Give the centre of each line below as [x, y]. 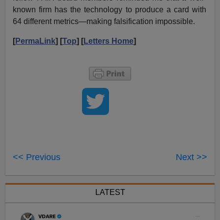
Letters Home [109, 41]
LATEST [110, 192]
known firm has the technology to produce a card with [110, 10]
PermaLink [36, 41]
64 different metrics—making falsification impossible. [104, 22]
